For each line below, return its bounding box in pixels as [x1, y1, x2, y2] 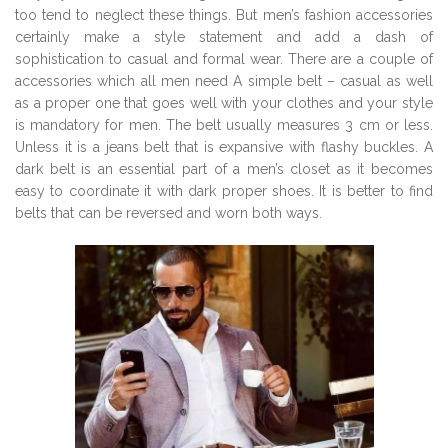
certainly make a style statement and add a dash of [15, 29, 433, 46]
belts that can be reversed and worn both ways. [15, 205, 322, 222]
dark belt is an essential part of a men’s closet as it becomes [15, 161, 433, 178]
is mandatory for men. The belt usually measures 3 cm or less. [15, 117, 433, 134]
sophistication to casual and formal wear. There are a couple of [15, 51, 433, 68]
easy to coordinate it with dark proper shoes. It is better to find [15, 183, 433, 200]
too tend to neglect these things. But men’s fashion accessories [15, 7, 433, 24]
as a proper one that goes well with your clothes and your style [15, 95, 433, 112]
